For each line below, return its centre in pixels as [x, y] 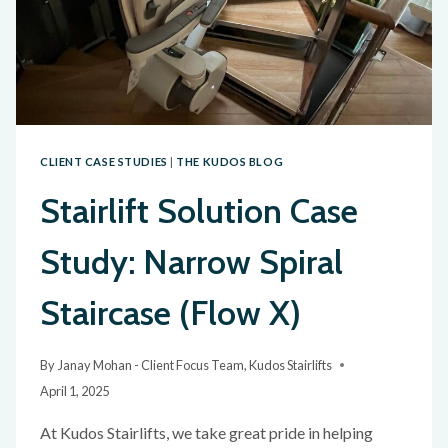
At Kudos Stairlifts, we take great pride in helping [206, 432]
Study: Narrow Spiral [191, 262]
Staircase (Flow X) [170, 313]
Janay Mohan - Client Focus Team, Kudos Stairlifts [195, 364]
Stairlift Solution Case [199, 211]
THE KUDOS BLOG [230, 161]
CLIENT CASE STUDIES [104, 161]
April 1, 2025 [74, 390]
